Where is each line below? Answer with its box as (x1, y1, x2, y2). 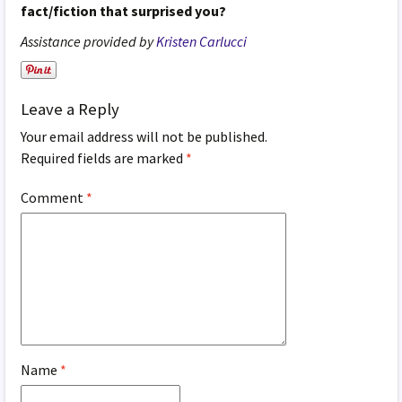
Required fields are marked (21, 148, 187, 167)
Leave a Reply (21, 98, 120, 119)
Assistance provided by (21, 31, 157, 50)
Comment (21, 188, 87, 206)
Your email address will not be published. (21, 127, 268, 145)
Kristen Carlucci (156, 31, 248, 50)
